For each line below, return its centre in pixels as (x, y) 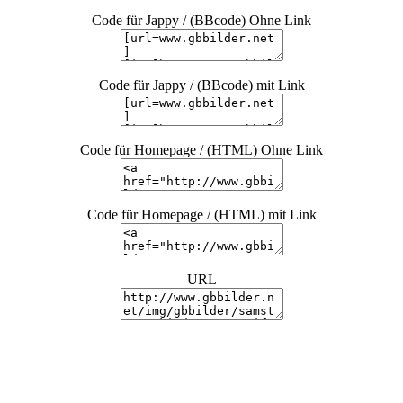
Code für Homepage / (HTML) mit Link (201, 215)
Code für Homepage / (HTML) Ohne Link (201, 150)
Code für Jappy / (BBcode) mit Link (201, 85)
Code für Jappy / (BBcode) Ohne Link (201, 20)
